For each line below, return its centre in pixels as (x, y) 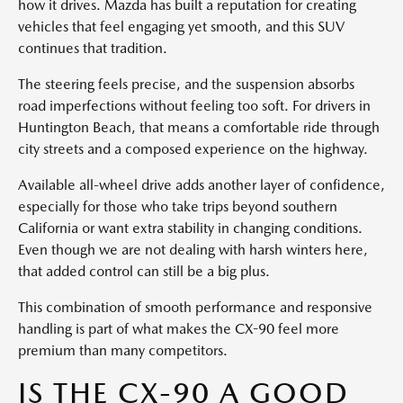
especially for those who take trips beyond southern (178, 206)
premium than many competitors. (123, 350)
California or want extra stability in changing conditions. (190, 228)
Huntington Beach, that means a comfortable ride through (199, 127)
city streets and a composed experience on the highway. (193, 148)
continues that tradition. (93, 48)
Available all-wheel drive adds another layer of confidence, (201, 184)
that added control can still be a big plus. (144, 271)
